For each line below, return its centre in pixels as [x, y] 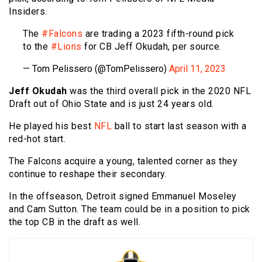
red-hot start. [37, 139]
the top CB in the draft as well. [75, 222]
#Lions [66, 47]
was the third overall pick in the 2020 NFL [159, 91]
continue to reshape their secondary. [88, 174]
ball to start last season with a [179, 126]
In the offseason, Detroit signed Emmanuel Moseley [123, 196]
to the [37, 47]
